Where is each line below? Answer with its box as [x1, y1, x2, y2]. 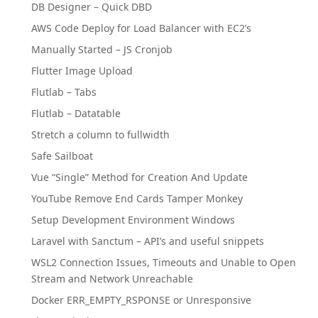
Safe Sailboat [31, 149, 93, 163]
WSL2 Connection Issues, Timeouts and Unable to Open [31, 256, 296, 269]
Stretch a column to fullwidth [31, 128, 170, 141]
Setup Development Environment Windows [31, 213, 235, 226]
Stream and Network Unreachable [31, 272, 193, 285]
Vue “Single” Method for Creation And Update [31, 170, 248, 184]
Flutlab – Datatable [31, 106, 121, 120]
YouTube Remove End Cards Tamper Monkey [31, 192, 243, 205]
